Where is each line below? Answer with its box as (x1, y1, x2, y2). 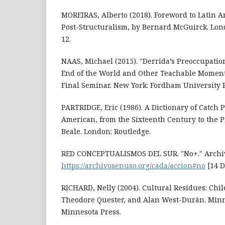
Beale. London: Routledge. (61, 127, 151, 137)
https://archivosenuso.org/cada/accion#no (61, 161, 205, 171)
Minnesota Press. (61, 207, 121, 217)
